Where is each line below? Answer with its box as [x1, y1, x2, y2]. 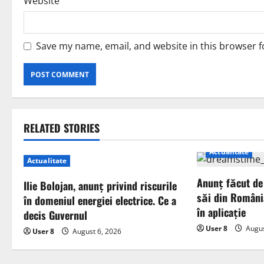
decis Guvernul [24, 207, 87, 223]
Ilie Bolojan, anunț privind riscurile [24, 178, 177, 194]
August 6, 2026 [71, 226, 121, 237]
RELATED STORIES [24, 120, 100, 136]
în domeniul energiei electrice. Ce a [24, 193, 176, 209]
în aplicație [197, 204, 246, 220]
